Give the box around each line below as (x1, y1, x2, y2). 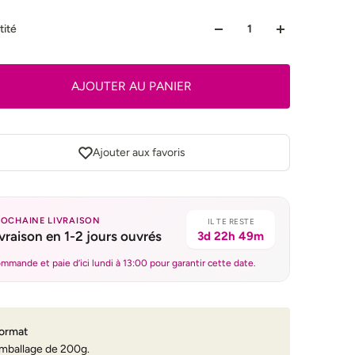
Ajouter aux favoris (92, 146, 185, 159)
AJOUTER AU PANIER (71, 78, 193, 94)
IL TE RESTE (207, 216, 255, 227)
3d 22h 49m (197, 229, 265, 243)
